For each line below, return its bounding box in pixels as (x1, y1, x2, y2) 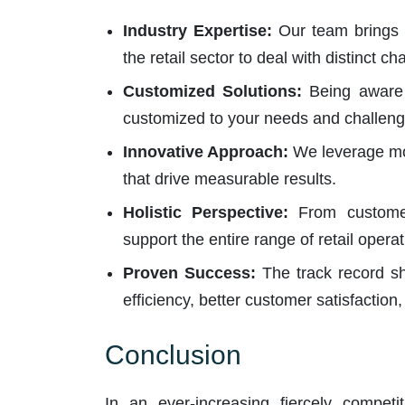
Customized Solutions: (122, 81, 302, 100)
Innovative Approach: (122, 142, 288, 161)
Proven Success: (122, 263, 256, 282)
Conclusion (104, 339, 241, 370)
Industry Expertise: (122, 21, 272, 40)
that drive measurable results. (122, 169, 336, 188)
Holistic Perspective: (122, 202, 288, 221)
